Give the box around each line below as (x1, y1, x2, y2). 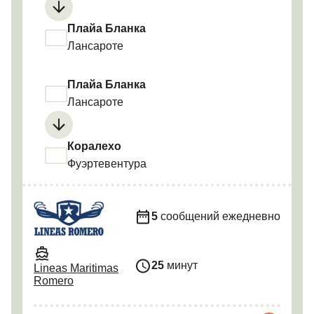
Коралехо (67, 142, 121, 153)
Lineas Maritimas (34, 261, 118, 274)
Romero (34, 274, 74, 287)
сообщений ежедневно (158, 210, 280, 223)
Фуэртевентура (67, 158, 146, 170)
